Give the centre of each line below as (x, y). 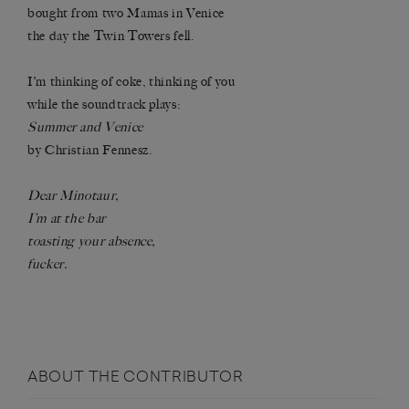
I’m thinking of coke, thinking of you (131, 82)
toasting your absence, (92, 242)
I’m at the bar (67, 219)
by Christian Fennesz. (90, 151)
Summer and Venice (85, 128)
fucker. (47, 265)
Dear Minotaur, (73, 196)
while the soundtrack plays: (105, 105)
